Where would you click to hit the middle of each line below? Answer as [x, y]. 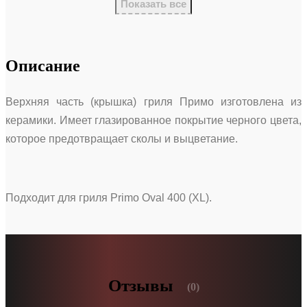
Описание [43, 65]
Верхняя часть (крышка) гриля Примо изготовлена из [153, 101]
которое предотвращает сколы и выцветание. [122, 138]
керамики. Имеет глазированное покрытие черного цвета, [153, 120]
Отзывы [140, 286]
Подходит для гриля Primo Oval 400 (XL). [109, 197]
